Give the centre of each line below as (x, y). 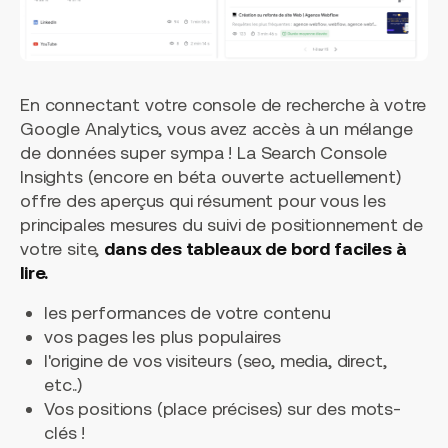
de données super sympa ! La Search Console (204, 153)
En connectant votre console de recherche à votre (223, 105)
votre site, (62, 249)
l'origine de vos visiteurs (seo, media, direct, (215, 361)
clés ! (65, 433)
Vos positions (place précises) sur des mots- (222, 409)
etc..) (63, 385)
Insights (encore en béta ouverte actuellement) (210, 177)
